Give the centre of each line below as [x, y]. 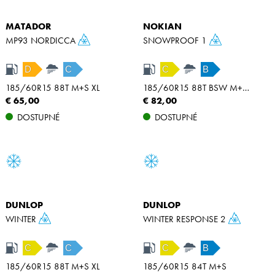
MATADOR [28, 26]
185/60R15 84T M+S [185, 266]
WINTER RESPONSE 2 [186, 219]
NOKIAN [162, 26]
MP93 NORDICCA [42, 41]
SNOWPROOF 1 [176, 41]
